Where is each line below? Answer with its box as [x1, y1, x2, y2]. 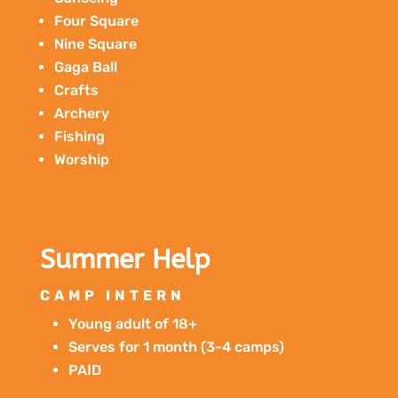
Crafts [53, 81, 99, 99]
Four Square [53, 12, 139, 29]
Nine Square [53, 35, 137, 52]
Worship [53, 150, 109, 168]
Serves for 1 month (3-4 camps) [68, 338, 284, 355]
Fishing [53, 127, 105, 145]
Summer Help [39, 243, 210, 275]
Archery [53, 104, 109, 122]
